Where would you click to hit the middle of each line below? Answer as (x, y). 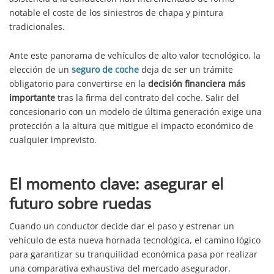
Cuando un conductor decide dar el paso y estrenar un (122, 226)
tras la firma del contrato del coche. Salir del (147, 98)
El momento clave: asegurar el (116, 184)
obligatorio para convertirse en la (79, 84)
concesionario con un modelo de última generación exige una (135, 112)
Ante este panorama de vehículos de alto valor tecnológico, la (135, 56)
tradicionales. (37, 27)
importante (32, 98)
